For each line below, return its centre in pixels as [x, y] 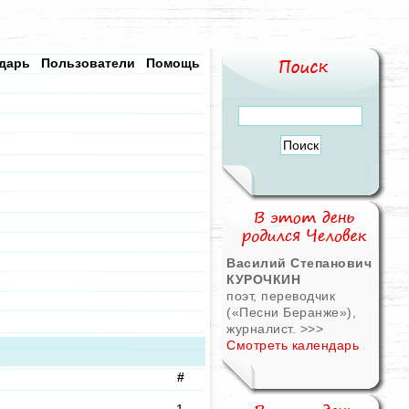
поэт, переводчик [281, 296]
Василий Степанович [299, 263]
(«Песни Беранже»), [291, 312]
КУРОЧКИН [263, 279]
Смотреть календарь [293, 345]
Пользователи [88, 63]
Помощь [173, 63]
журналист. [263, 329]
